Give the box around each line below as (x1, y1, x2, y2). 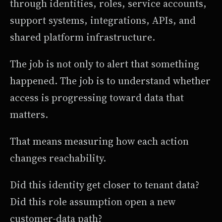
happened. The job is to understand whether (10, 74, 211, 88)
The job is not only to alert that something (10, 57, 199, 71)
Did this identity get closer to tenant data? (10, 178, 199, 192)
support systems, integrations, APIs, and (10, 13, 196, 28)
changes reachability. (10, 151, 106, 166)
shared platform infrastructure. (10, 30, 155, 45)
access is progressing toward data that (10, 91, 184, 105)
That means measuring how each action (10, 134, 189, 149)
